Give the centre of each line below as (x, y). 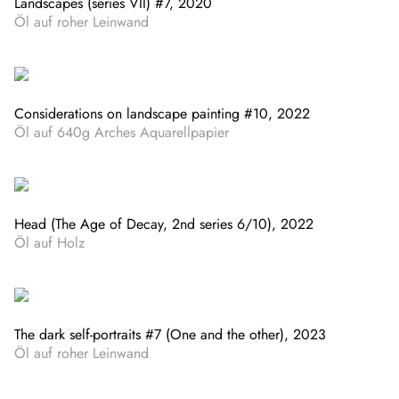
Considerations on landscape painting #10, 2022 (162, 113)
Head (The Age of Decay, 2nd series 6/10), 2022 (164, 224)
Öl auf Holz (49, 242)
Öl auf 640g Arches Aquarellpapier (122, 132)
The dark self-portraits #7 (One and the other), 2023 (170, 334)
